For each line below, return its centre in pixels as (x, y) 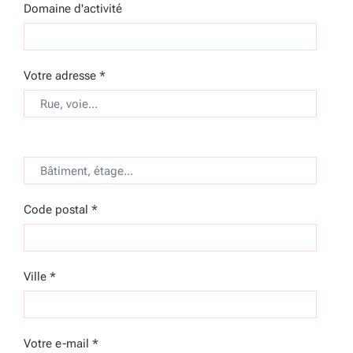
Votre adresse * (65, 76)
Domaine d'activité (73, 9)
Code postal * (61, 210)
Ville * (40, 277)
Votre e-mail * (61, 344)
